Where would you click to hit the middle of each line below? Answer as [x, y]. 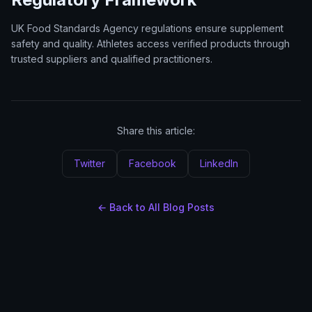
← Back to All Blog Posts [156, 207]
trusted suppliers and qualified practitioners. [112, 59]
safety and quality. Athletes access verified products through [150, 44]
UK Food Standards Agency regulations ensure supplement [147, 28]
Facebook [153, 163]
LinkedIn [219, 163]
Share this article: [156, 131]
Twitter [89, 163]
